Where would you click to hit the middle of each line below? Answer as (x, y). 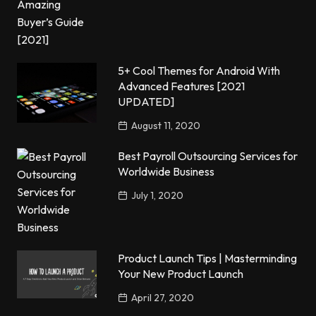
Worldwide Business (166, 172)
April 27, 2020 (163, 298)
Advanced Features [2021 (182, 86)
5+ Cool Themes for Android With (199, 71)
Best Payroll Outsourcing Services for (208, 156)
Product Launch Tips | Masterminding (208, 259)
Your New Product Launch (181, 274)
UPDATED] (146, 102)
